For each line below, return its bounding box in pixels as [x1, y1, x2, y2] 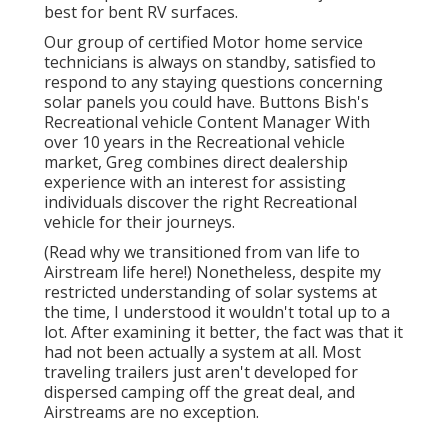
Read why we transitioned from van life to [49, 241, 360, 264]
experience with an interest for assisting [44, 171, 346, 194]
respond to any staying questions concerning [44, 71, 383, 94]
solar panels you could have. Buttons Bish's [44, 91, 369, 114]
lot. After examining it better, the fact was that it [44, 321, 403, 344]
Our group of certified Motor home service [44, 31, 363, 54]
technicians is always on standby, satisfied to [44, 51, 376, 74]
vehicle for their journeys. [44, 211, 235, 234]
